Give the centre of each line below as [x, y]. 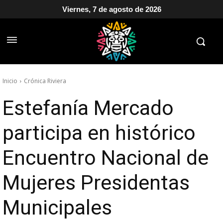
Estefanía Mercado [88, 108]
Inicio [10, 81]
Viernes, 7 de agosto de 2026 [111, 9]
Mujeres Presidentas [96, 183]
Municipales [57, 208]
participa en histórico [99, 133]
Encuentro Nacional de [106, 158]
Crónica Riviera [45, 81]
